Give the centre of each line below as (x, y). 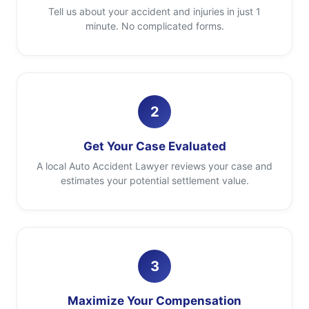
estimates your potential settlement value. (154, 180)
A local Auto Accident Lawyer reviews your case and (154, 166)
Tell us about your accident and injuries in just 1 (154, 11)
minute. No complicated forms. (154, 26)
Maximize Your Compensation (154, 301)
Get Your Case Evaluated (154, 146)
